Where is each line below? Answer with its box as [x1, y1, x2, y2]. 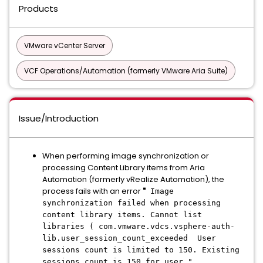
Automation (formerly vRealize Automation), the [42, 174, 224, 185]
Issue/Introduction [19, 112, 99, 124]
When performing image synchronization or [42, 150, 209, 161]
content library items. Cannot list [42, 210, 202, 219]
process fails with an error [42, 186, 141, 197]
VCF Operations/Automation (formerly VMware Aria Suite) [24, 66, 228, 76]
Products [19, 2, 58, 15]
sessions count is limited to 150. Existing [42, 245, 240, 254]
